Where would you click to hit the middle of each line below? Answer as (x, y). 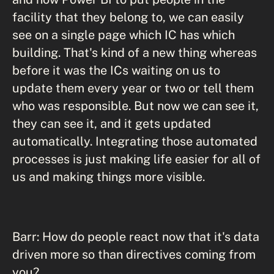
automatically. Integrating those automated (135, 141)
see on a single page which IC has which (124, 35)
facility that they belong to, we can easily (128, 17)
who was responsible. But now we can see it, (135, 106)
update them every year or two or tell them (133, 88)
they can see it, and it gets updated (112, 123)
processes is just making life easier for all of (136, 159)
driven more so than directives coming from (134, 254)
